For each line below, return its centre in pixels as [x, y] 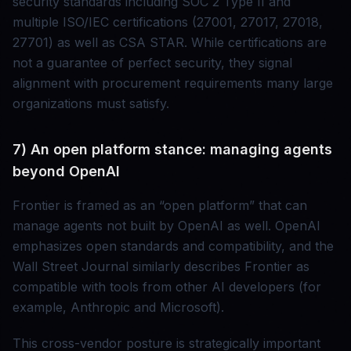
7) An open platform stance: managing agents [172, 150]
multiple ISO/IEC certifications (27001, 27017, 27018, [168, 22]
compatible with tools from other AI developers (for [167, 287]
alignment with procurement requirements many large [173, 83]
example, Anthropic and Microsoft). [118, 308]
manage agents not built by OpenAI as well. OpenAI [166, 226]
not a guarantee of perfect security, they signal [152, 63]
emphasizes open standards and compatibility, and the [173, 246]
